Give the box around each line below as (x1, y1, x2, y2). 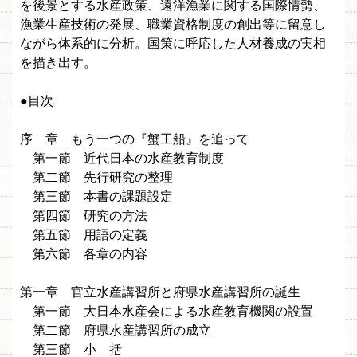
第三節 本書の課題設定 (20, 190, 173, 204)
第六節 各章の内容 (20, 247, 147, 261)
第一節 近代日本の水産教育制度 (20, 151, 224, 166)
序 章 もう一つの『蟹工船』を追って (20, 132, 249, 147)
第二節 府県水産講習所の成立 (20, 324, 211, 338)
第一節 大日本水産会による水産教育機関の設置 (20, 304, 313, 319)
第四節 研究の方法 (20, 209, 147, 223)
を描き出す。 (20, 56, 96, 70)
